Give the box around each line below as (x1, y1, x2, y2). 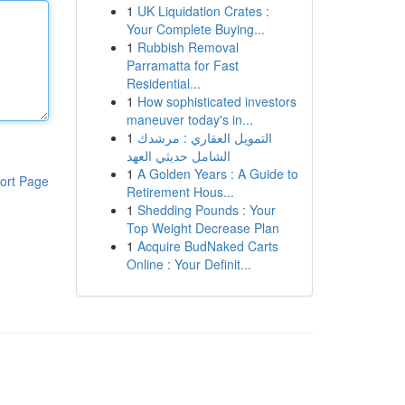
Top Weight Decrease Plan (126, 219, 279, 237)
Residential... (126, 74, 201, 92)
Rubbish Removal (137, 38, 239, 56)
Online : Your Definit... (126, 255, 251, 273)
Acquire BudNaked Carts (137, 237, 278, 255)
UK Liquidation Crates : (137, 2, 269, 20)
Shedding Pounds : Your (137, 201, 276, 219)
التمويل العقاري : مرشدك (137, 128, 272, 146)
